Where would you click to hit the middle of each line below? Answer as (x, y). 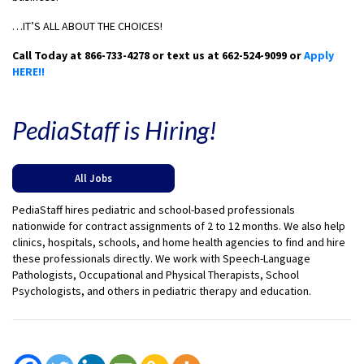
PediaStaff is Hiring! (115, 130)
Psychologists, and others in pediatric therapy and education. (162, 291)
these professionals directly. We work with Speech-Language (161, 259)
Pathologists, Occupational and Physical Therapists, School (156, 275)
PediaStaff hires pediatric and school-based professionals (154, 210)
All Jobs (93, 178)
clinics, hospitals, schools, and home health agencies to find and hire (179, 243)
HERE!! (30, 72)
